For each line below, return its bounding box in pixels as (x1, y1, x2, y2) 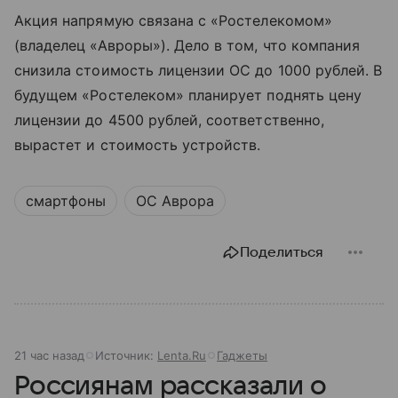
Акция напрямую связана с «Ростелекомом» (14, 11, 332, 29)
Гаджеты (217, 347, 267, 362)
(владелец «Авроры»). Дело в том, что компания (14, 36, 361, 54)
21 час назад (14, 347, 84, 362)
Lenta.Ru (157, 347, 206, 362)
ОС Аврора (136, 191, 214, 210)
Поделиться (240, 243, 323, 260)
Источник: (95, 347, 157, 362)
